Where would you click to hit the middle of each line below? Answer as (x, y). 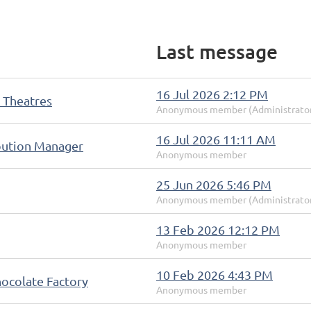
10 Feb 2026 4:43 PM (215, 275)
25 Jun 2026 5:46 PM (214, 184)
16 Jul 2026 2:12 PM (212, 94)
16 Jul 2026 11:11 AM (216, 139)
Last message (217, 52)
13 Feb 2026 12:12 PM (218, 229)
